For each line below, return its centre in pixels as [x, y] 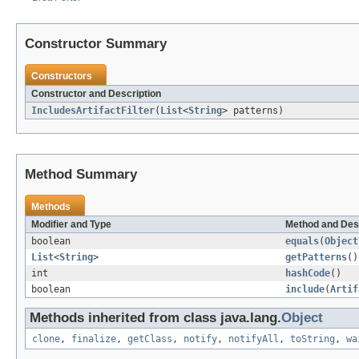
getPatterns [316, 257]
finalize [94, 339]
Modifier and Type [71, 224]
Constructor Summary [96, 43]
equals [302, 241]
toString [313, 339]
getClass [150, 339]
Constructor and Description [96, 93]
